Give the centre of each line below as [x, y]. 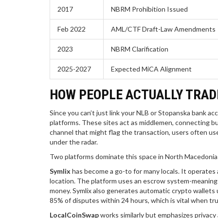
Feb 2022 [72, 29]
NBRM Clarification [140, 49]
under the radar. [74, 142]
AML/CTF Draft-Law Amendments [163, 29]
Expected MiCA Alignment [151, 69]
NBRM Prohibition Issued [149, 9]
